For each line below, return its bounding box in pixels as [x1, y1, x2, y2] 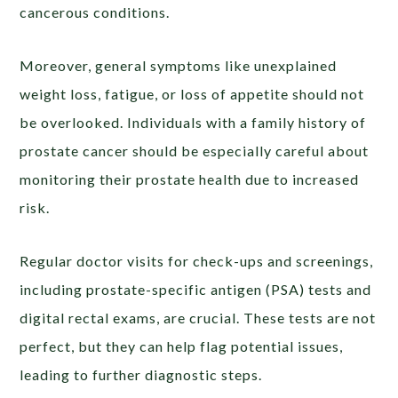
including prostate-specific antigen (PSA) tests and [20, 280, 372, 298]
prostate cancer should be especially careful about [20, 141, 370, 159]
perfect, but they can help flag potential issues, [20, 337, 344, 354]
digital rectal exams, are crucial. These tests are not [20, 308, 377, 326]
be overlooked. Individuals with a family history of [20, 113, 367, 131]
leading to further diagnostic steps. [20, 365, 263, 383]
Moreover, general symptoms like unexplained [20, 56, 338, 74]
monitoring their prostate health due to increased [20, 170, 360, 187]
